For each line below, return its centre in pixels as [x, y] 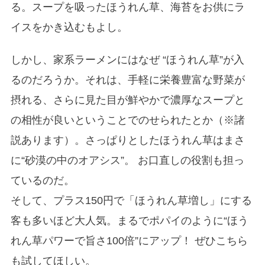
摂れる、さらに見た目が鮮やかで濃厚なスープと [127, 100]
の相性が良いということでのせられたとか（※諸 [127, 120]
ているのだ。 [42, 180]
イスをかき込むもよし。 [69, 28]
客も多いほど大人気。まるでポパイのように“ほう [129, 220]
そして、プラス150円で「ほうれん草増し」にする [131, 200]
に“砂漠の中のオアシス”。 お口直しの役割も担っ [127, 160]
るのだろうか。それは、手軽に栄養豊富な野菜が [127, 80]
